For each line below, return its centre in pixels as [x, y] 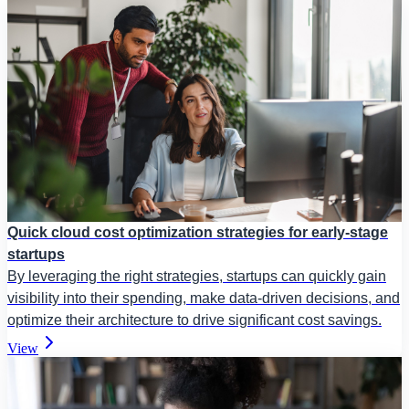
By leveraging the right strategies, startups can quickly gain [197, 277]
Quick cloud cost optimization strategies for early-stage [198, 233]
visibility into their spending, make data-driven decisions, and [204, 299]
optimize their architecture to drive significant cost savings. [194, 320]
